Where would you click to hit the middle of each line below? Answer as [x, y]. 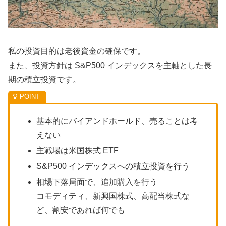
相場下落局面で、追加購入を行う [97, 182]
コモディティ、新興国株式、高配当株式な [113, 196]
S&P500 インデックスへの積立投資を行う [113, 166]
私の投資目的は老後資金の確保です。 [77, 51]
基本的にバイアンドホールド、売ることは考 [117, 121]
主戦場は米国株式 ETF [78, 151]
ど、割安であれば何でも [81, 210]
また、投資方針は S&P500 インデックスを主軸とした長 [110, 65]
